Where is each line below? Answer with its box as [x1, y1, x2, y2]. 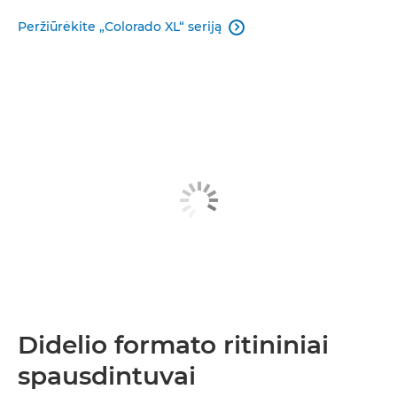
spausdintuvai [18, 361, 196, 392]
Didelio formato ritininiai [18, 330, 329, 361]
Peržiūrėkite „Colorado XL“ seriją [18, 18, 222, 35]
